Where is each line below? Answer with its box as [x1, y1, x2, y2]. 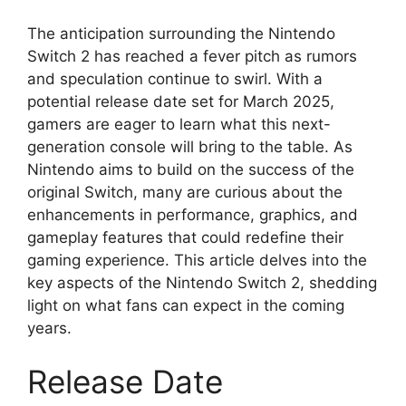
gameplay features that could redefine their [27, 227, 343, 246]
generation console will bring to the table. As [27, 137, 353, 156]
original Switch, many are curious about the [27, 182, 343, 201]
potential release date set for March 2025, [27, 92, 334, 111]
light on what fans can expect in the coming [27, 295, 344, 314]
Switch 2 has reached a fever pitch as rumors [27, 46, 357, 65]
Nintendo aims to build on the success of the [27, 159, 354, 179]
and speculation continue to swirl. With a [27, 69, 323, 88]
